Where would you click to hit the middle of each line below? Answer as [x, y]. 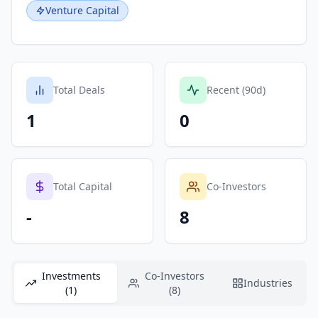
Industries [268, 283]
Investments [71, 276]
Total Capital [83, 186]
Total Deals [79, 90]
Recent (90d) [236, 90]
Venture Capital [82, 10]
